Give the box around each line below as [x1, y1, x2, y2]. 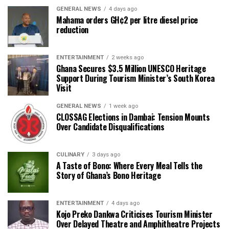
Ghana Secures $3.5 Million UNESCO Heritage [56, 62, 206, 75]
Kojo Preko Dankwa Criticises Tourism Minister [56, 208, 213, 220]
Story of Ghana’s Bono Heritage [56, 169, 161, 181]
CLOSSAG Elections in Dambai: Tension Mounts [56, 110, 210, 123]
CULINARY [56, 151, 84, 158]
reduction [56, 23, 89, 36]
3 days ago [92, 151, 120, 158]
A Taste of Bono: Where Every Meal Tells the [56, 159, 202, 172]
